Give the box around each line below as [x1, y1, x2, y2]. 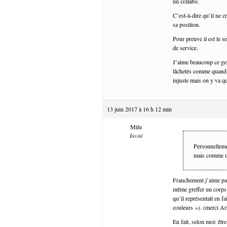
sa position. [173, 20, 200, 28]
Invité [129, 131, 143, 139]
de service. [173, 43, 198, 52]
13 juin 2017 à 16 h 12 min [107, 104, 172, 113]
